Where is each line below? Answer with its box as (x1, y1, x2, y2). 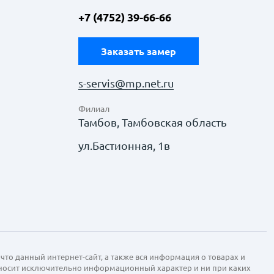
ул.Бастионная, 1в (78, 139, 170, 152)
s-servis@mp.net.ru (78, 77, 174, 89)
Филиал (78, 104, 109, 114)
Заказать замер (100, 45, 176, 57)
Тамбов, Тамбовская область (78, 116, 227, 128)
